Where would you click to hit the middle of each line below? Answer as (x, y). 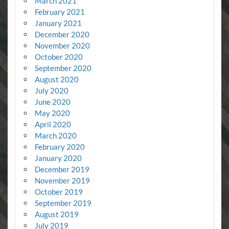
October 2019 (59, 192)
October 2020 (59, 57)
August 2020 (56, 79)
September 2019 (63, 203)
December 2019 (62, 169)
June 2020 (52, 102)
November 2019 (62, 181)
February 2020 (60, 147)
